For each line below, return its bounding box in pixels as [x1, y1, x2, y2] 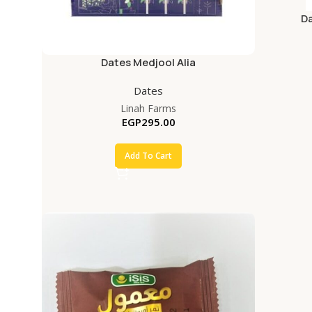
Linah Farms [120, 102, 176, 116]
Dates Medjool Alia [101, 55, 196, 70]
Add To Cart [125, 150, 172, 162]
